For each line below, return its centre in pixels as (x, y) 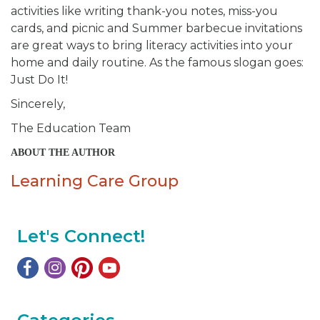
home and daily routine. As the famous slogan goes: (157, 62)
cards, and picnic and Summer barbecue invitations (156, 28)
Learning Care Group (95, 181)
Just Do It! (39, 79)
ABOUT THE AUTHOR (63, 152)
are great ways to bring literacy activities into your (152, 45)
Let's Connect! (81, 236)
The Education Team (71, 128)
